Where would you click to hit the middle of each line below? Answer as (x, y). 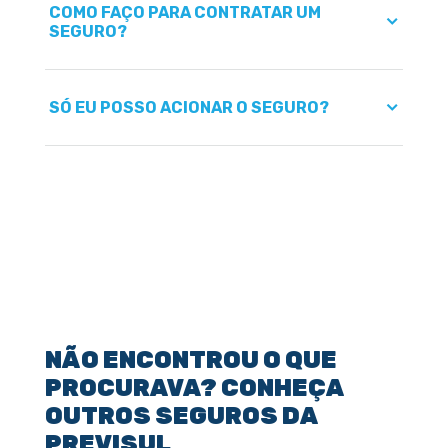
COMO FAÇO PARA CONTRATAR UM (185, 12)
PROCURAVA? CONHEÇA (194, 387)
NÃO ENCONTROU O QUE (191, 359)
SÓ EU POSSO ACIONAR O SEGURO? (189, 107)
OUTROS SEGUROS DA (181, 415)
